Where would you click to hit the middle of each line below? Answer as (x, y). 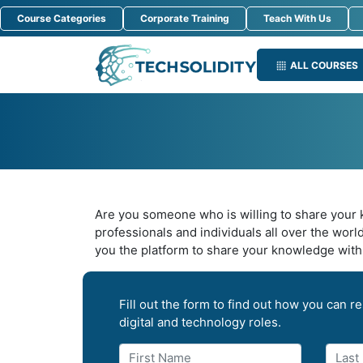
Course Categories (62, 18)
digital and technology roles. (200, 322)
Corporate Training (185, 18)
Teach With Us (297, 18)
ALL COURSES (324, 66)
